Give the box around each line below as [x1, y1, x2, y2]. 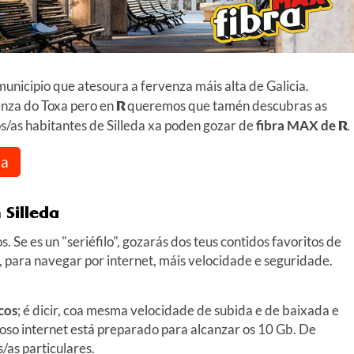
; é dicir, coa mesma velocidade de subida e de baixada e [17, 301, 339, 318]
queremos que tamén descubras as [125, 96, 327, 114]
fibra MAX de [256, 116, 338, 134]
